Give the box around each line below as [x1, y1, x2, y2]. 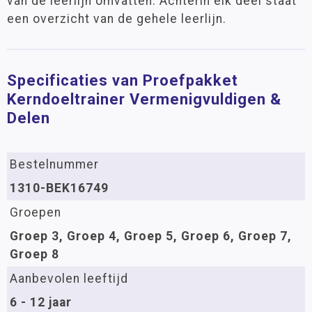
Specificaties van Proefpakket [7, 72, 238, 89]
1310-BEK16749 [10, 181, 109, 195]
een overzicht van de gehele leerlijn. [7, 12, 226, 26]
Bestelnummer [10, 157, 99, 171]
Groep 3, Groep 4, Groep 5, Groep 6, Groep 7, [10, 229, 292, 243]
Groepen [10, 205, 61, 219]
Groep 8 [10, 247, 59, 261]
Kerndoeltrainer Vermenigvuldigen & [7, 91, 281, 108]
